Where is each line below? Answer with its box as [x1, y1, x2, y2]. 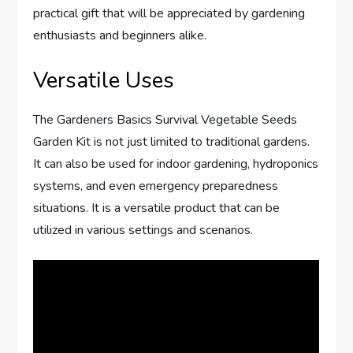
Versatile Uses [33, 65, 175, 95]
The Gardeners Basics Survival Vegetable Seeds [33, 110, 298, 128]
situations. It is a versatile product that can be [33, 199, 281, 217]
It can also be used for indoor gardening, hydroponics [33, 154, 319, 173]
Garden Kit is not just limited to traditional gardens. [33, 132, 310, 150]
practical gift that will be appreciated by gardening [33, 4, 306, 22]
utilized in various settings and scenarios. [33, 221, 254, 239]
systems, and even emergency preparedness [33, 176, 279, 195]
